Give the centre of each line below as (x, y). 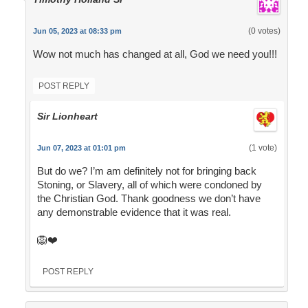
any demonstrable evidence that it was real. (134, 212)
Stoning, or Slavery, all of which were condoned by (149, 185)
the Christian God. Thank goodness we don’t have (148, 199)
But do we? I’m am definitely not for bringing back (146, 171)
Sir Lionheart (67, 117)
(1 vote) (263, 148)
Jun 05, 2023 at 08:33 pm (77, 31)
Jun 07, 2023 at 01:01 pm (81, 148)
